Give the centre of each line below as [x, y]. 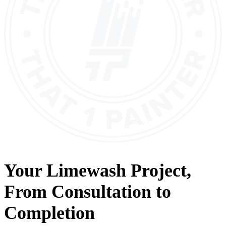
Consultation [101, 191]
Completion [49, 213]
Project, [159, 170]
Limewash [86, 170]
